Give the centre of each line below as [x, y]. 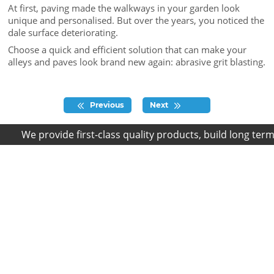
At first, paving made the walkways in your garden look [124, 8]
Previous [107, 105]
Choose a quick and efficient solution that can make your [128, 49]
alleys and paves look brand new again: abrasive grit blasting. [137, 61]
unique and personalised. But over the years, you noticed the [136, 20]
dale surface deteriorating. [63, 33]
